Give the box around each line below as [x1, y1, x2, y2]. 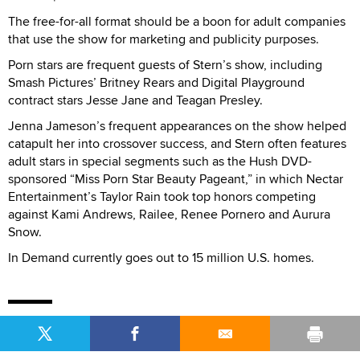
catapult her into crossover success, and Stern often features [8, 134, 346, 153]
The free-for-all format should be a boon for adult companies [8, 12, 346, 31]
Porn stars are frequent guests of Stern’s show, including [8, 55, 322, 74]
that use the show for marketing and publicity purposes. [8, 30, 319, 48]
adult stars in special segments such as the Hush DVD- [8, 152, 312, 170]
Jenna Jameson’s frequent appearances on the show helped [8, 117, 346, 135]
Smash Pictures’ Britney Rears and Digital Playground [8, 73, 305, 92]
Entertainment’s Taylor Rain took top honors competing [8, 187, 316, 206]
